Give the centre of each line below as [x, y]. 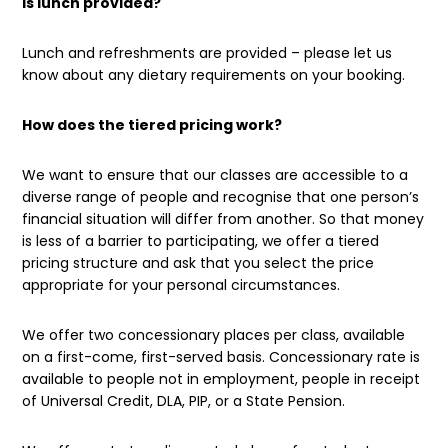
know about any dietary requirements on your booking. [214, 74]
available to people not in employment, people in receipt [221, 378]
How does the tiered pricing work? [152, 124]
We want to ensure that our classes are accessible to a [215, 174]
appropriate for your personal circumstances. [181, 284]
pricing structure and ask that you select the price [198, 262]
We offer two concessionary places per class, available [214, 334]
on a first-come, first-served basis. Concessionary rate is [221, 356]
